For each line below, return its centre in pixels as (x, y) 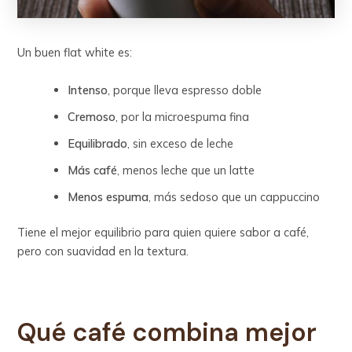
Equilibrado (98, 143)
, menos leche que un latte (186, 170)
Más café (93, 170)
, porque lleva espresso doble (185, 90)
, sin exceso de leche (181, 143)
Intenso (88, 90)
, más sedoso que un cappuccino (235, 196)
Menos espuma (108, 196)
